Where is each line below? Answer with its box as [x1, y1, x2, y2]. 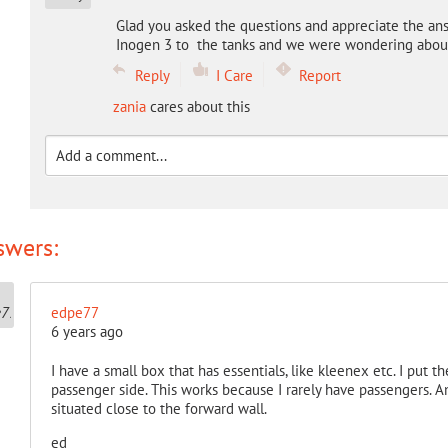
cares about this [145, 97, 250, 116]
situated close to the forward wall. [50, 399, 267, 418]
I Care [215, 66, 253, 85]
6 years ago [50, 322, 123, 341]
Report [298, 66, 341, 85]
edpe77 [50, 303, 99, 322]
